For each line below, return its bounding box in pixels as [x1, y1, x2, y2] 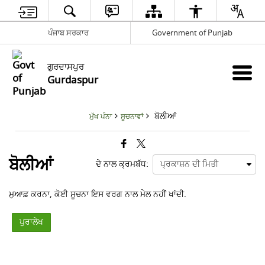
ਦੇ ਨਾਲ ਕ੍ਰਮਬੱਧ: [95, 158, 148, 170]
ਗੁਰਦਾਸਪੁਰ [47, 61, 85, 73]
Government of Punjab [151, 27, 232, 38]
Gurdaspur [47, 73, 99, 88]
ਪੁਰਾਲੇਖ [20, 216, 44, 228]
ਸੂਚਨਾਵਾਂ [120, 112, 143, 122]
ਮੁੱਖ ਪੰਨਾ [89, 112, 112, 122]
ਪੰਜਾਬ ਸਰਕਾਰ [47, 27, 89, 38]
